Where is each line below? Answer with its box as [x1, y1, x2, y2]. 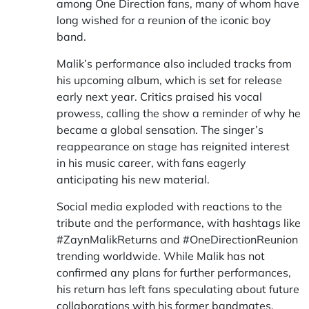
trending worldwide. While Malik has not [57, 249, 265, 263]
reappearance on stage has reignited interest [57, 139, 290, 153]
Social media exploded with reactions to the [57, 199, 282, 213]
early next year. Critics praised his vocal [57, 90, 262, 103]
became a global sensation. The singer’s [57, 123, 263, 137]
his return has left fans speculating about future [57, 282, 299, 296]
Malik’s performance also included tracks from [57, 57, 292, 70]
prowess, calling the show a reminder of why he [57, 106, 301, 120]
